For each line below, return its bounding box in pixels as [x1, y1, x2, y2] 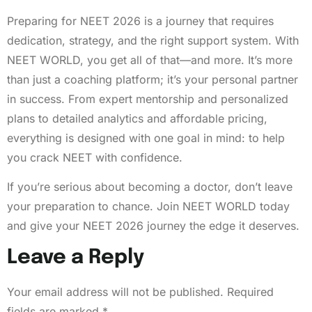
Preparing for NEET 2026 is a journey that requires [7, 13, 274, 28]
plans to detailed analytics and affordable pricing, [7, 111, 267, 125]
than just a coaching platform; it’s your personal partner [7, 72, 298, 86]
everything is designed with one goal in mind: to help [7, 130, 285, 145]
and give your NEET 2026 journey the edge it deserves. [7, 219, 299, 233]
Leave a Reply [7, 247, 144, 268]
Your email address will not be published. [7, 284, 224, 299]
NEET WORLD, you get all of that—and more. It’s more [7, 52, 292, 67]
